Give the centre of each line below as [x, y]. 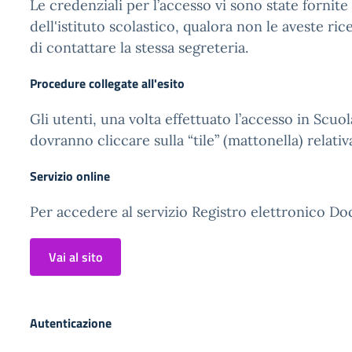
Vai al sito [75, 257]
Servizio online [70, 176]
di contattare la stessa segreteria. [139, 48]
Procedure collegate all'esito [107, 83]
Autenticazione [71, 323]
